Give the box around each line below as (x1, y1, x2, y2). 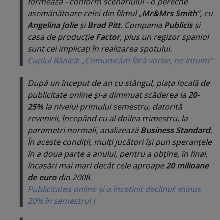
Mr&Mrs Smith (142, 7, 197, 19)
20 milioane (166, 160, 209, 171)
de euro (27, 171, 56, 183)
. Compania (120, 19, 164, 30)
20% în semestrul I (27, 195, 95, 206)
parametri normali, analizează (27, 124, 140, 136)
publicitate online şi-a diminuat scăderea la (27, 89, 188, 100)
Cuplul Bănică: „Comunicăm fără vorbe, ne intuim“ (27, 55, 212, 66)
